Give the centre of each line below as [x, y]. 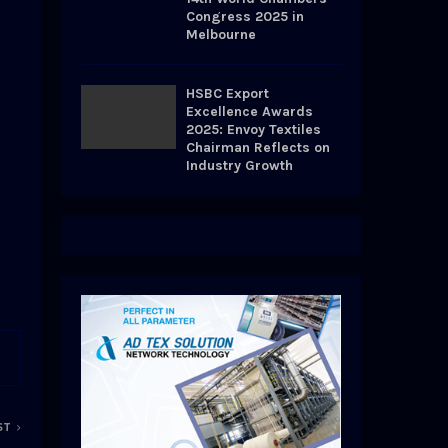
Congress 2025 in [245, 17]
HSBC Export [227, 94]
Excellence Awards [249, 112]
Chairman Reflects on [258, 148]
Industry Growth [239, 166]
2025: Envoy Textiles [253, 130]
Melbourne [221, 35]
